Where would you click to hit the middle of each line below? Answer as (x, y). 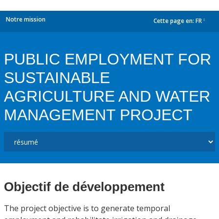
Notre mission (26, 19)
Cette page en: (175, 21)
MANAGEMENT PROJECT (98, 115)
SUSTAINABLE (57, 78)
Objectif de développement (84, 187)
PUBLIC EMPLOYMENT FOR (108, 59)
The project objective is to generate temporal (87, 208)
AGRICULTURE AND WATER (107, 96)
